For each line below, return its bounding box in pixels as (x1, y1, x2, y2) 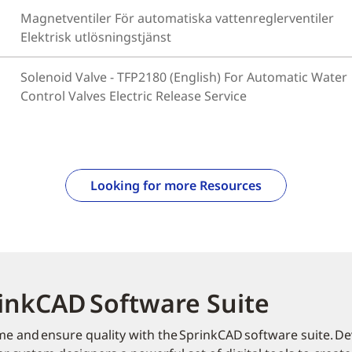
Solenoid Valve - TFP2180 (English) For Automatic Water (20, 68, 348, 86)
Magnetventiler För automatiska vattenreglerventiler (20, 9, 335, 27)
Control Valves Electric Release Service (20, 87, 247, 104)
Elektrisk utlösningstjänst (20, 28, 172, 46)
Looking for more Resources (90, 177, 262, 194)
